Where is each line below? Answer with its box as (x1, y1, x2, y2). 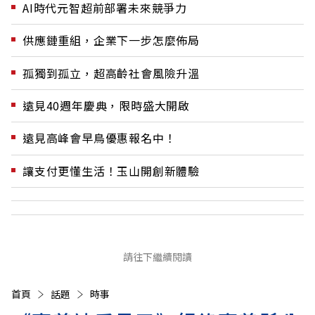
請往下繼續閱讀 (123, 250, 192, 264)
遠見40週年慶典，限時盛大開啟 (22, 96, 190, 114)
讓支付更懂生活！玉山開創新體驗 (22, 162, 200, 179)
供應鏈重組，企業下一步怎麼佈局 (22, 32, 200, 49)
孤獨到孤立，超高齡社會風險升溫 (22, 64, 200, 82)
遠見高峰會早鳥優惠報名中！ (22, 129, 176, 147)
